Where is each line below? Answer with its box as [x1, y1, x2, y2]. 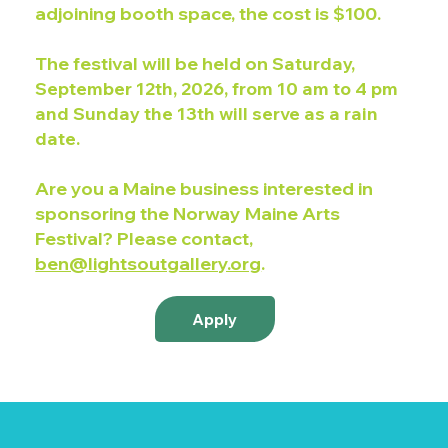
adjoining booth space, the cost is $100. [35, 2, 386, 26]
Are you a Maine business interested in [35, 177, 374, 201]
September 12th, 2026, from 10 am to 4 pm [35, 77, 399, 101]
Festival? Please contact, [35, 227, 254, 251]
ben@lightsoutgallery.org [35, 252, 262, 276]
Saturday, [272, 52, 356, 76]
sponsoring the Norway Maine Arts [35, 202, 341, 226]
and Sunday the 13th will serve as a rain [35, 102, 379, 126]
